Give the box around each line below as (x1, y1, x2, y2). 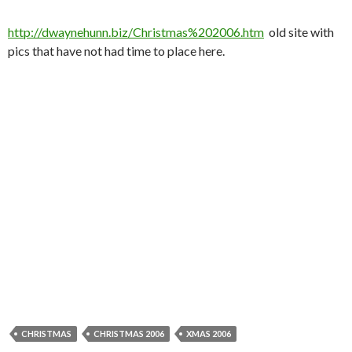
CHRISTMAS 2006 (93, 328, 164, 339)
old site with (264, 24, 334, 39)
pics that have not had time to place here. (8, 42, 225, 58)
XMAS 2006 (186, 328, 231, 339)
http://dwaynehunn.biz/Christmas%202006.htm (8, 24, 264, 39)
